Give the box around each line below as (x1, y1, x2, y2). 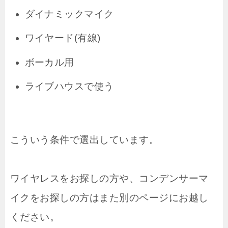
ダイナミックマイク (24, 8, 114, 19)
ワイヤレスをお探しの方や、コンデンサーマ (10, 173, 209, 184)
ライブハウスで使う (24, 81, 114, 92)
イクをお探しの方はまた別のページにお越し (10, 192, 209, 203)
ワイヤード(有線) (24, 33, 101, 44)
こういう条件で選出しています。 (10, 134, 159, 145)
